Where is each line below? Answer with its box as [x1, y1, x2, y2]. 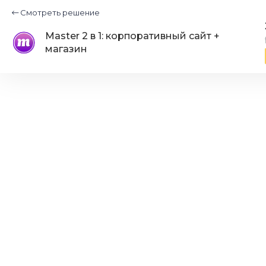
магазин [45, 43, 87, 55]
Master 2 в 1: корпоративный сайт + [45, 30, 220, 42]
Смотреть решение [18, 8, 100, 17]
